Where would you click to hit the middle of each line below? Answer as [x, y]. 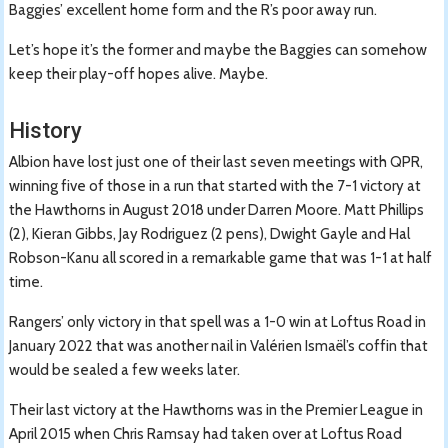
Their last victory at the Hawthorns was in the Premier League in [216, 409]
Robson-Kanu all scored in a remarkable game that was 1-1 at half [221, 257]
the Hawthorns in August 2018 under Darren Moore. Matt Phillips [217, 209]
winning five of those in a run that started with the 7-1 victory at [215, 185]
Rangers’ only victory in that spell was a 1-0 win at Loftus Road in [218, 321]
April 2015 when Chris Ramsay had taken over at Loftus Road [206, 433]
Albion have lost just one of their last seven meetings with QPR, [216, 161]
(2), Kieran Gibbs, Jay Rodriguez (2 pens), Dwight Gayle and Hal [210, 233]
